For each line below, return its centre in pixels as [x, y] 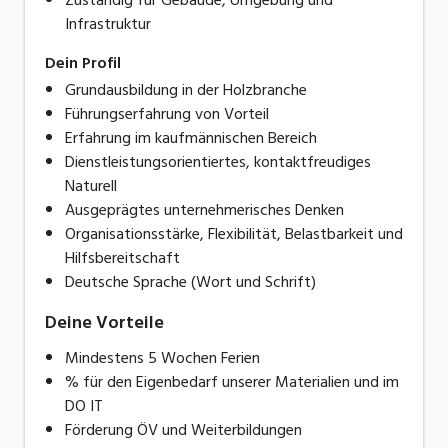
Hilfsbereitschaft [122, 257]
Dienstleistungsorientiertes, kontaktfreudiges [218, 161]
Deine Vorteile [104, 322]
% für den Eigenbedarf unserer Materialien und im [232, 381]
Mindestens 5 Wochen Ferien [162, 357]
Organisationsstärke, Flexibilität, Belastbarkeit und [234, 233]
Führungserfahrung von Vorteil [167, 113]
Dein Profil [83, 62]
